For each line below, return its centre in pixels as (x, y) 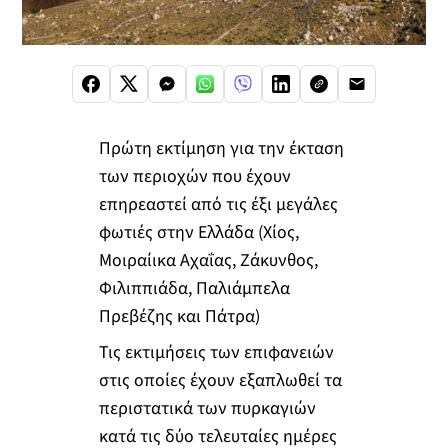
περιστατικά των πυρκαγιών (207, 408)
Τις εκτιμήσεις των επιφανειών (216, 352)
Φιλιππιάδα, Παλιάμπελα (194, 289)
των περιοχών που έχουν (194, 177)
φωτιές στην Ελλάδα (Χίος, (198, 233)
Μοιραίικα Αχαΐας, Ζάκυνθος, (208, 261)
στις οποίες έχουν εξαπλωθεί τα (220, 380)
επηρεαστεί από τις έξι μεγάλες (218, 205)
